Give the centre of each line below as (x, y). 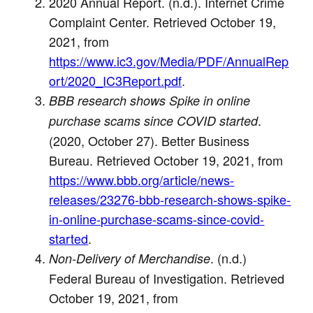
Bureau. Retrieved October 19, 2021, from (166, 160)
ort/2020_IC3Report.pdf (116, 80)
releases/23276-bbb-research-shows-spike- (170, 199)
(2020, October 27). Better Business (150, 140)
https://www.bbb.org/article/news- (142, 179)
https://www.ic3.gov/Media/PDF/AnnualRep (169, 60)
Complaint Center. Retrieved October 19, (163, 21)
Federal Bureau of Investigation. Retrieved (167, 278)
